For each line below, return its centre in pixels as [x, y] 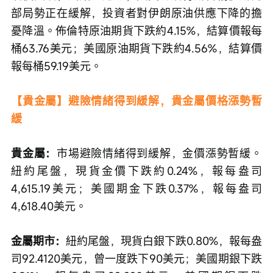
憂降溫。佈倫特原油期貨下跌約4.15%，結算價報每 [136, 30]
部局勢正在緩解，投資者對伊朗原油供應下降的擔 [136, 12]
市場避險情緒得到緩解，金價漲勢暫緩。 [160, 153]
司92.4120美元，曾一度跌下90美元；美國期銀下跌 [136, 258]
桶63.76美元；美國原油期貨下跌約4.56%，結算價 [136, 48]
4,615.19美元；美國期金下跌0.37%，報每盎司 [136, 188]
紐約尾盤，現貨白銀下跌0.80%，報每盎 [164, 240]
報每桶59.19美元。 [56, 66]
